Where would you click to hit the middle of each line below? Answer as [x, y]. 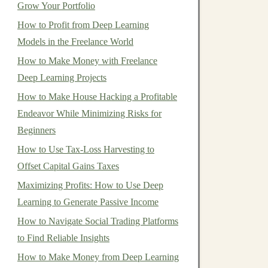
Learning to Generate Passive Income [88, 202]
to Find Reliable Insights [63, 238]
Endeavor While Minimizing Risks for [89, 113]
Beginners [36, 130]
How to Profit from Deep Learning [83, 25]
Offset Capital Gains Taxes [68, 166]
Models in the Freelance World [75, 42]
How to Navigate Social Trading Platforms [98, 221]
